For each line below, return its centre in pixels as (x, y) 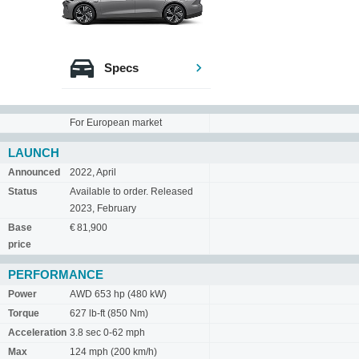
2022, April (93, 172)
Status (23, 192)
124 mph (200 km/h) (113, 352)
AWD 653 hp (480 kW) (118, 294)
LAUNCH (34, 153)
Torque (24, 313)
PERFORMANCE (56, 274)
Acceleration (37, 333)
